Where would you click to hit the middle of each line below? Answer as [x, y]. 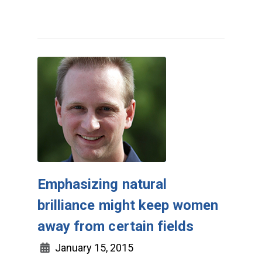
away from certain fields [116, 226]
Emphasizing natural [102, 184]
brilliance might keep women [128, 205]
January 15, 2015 [93, 248]
